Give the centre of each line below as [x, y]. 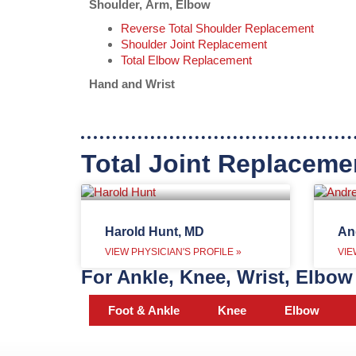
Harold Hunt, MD [155, 231]
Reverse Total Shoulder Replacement [217, 29]
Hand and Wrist [132, 84]
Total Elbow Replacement [186, 60]
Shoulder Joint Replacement [194, 44]
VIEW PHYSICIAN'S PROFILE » [173, 252]
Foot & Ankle [144, 310]
